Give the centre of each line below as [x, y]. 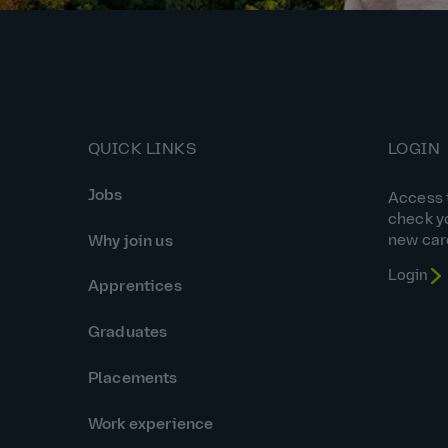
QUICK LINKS [142, 149]
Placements [133, 379]
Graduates [128, 333]
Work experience [151, 425]
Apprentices [135, 287]
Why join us [130, 241]
